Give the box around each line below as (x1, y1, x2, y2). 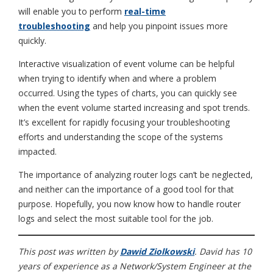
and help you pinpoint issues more (90, 19, 228, 32)
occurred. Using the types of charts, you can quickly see (18, 87, 237, 99)
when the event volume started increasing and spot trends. (18, 101, 250, 113)
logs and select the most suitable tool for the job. (18, 212, 213, 224)
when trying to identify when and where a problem (18, 72, 216, 84)
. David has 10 (194, 245, 252, 257)
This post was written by (18, 245, 120, 257)
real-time (124, 5, 166, 17)
